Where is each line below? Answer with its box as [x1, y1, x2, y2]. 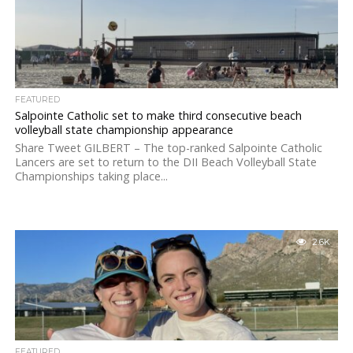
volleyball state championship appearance [14, 122, 233, 137]
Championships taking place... [14, 169, 168, 184]
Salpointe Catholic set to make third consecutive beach [14, 108, 302, 123]
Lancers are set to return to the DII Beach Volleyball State [14, 154, 317, 169]
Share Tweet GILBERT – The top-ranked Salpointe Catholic [14, 140, 322, 155]
